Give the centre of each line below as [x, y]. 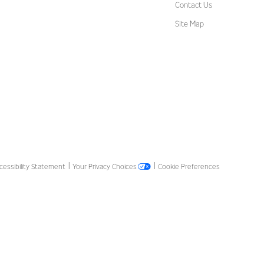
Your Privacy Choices [105, 166]
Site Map [189, 24]
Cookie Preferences [189, 166]
